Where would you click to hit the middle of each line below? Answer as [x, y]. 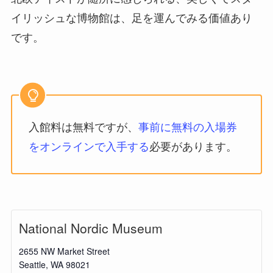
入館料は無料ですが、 [83, 128]
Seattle [32, 264]
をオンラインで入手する [89, 147]
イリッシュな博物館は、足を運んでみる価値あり [131, 19]
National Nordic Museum [90, 228]
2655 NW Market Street [64, 251]
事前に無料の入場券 [187, 128]
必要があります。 [193, 147]
